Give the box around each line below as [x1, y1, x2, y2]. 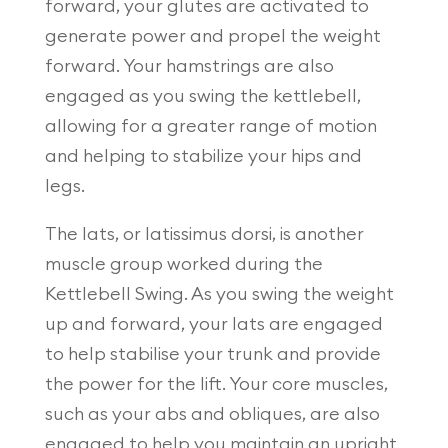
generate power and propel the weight [44, 26, 381, 45]
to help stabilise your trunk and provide [44, 344, 381, 363]
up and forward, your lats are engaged [44, 314, 383, 333]
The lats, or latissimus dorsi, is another [44, 224, 364, 243]
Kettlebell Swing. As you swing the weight [44, 284, 394, 303]
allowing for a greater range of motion [44, 116, 377, 135]
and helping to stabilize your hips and [44, 146, 362, 165]
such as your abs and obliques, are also [44, 404, 380, 423]
